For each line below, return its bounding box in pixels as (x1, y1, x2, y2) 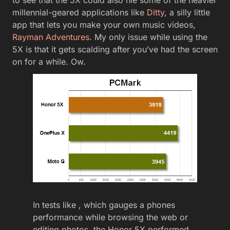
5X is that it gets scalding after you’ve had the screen (12, 44, 218, 54)
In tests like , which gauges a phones (33, 199, 175, 210)
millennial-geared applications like (12, 7, 144, 17)
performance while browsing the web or (33, 212, 188, 222)
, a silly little (164, 7, 210, 17)
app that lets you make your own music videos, (12, 20, 196, 30)
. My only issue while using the (89, 32, 207, 42)
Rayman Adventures (12, 32, 89, 42)
